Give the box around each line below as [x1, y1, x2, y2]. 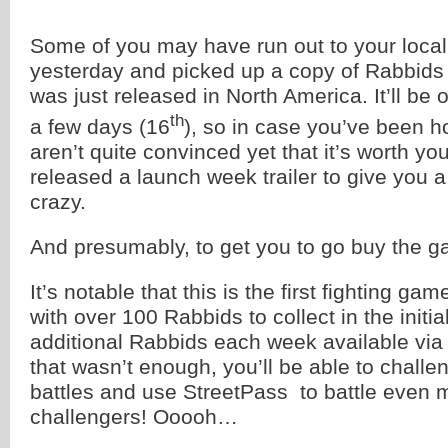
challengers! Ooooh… [30, 405, 238, 429]
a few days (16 [30, 115, 170, 139]
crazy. [30, 190, 86, 214]
